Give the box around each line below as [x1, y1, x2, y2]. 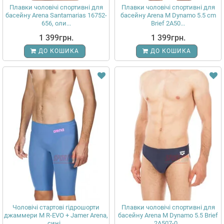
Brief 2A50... [151, 19, 185, 27]
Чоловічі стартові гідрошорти [12, 203, 99, 211]
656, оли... [41, 19, 71, 27]
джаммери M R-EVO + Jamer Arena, [4, 211, 108, 219]
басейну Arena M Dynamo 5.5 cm [120, 11, 216, 19]
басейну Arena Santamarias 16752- [5, 11, 107, 19]
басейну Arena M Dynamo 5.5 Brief [118, 211, 218, 219]
